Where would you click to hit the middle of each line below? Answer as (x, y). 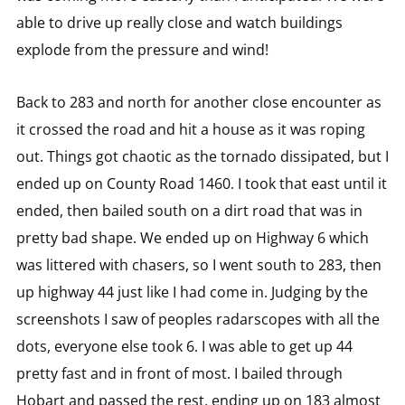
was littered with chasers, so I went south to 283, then (198, 264)
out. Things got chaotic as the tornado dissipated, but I (202, 156)
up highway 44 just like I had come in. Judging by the (192, 292)
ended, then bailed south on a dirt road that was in (189, 210)
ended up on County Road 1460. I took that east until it (201, 183)
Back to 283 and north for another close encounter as (198, 102)
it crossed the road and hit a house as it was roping (190, 129)
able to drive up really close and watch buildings (179, 22)
